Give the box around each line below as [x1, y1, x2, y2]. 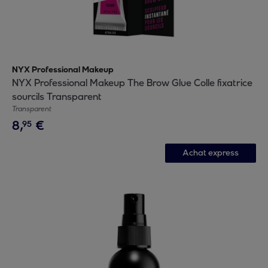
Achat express [182, 148, 239, 158]
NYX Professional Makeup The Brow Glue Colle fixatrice [12, 77, 252, 89]
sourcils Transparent [12, 91, 102, 102]
